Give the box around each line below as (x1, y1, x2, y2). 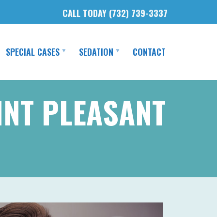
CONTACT (133, 46, 166, 58)
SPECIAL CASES (6, 46, 60, 58)
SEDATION (79, 46, 113, 58)
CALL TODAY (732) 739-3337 (62, 6, 168, 19)
